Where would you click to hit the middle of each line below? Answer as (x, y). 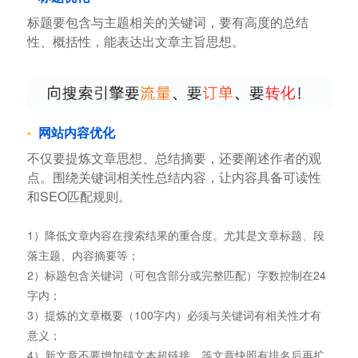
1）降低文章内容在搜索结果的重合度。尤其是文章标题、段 (175, 235)
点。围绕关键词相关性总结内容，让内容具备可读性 (174, 177)
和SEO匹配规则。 (79, 196)
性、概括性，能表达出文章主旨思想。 (135, 42)
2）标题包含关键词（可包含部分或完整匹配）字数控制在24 (176, 274)
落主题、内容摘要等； (83, 255)
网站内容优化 (76, 132)
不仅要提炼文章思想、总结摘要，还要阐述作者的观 (174, 157)
